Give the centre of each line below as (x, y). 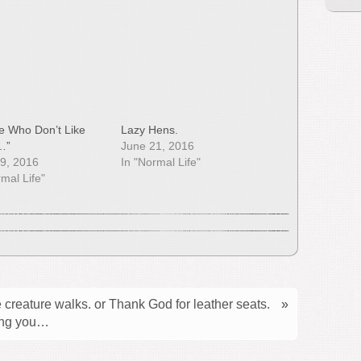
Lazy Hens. (150, 130)
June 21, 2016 (158, 146)
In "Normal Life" (161, 162)
